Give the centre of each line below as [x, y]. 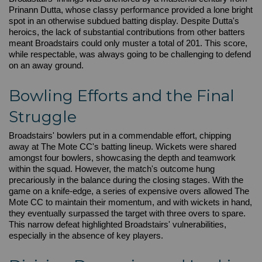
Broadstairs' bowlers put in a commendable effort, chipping [120, 136]
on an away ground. [46, 65]
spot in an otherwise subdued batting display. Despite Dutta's [124, 21]
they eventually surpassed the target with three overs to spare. [127, 213]
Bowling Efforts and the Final [122, 96]
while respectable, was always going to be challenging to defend [130, 54]
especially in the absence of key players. [86, 236]
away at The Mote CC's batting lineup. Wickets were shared [123, 147]
